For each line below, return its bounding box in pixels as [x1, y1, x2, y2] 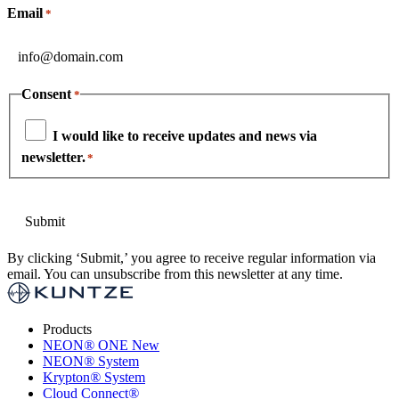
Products [43, 322, 92, 338]
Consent [21, 85, 71, 102]
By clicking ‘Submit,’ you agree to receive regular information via [7, 250, 376, 266]
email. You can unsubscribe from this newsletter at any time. [7, 266, 343, 282]
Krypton [43, 370, 90, 386]
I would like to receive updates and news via [53, 128, 317, 144]
